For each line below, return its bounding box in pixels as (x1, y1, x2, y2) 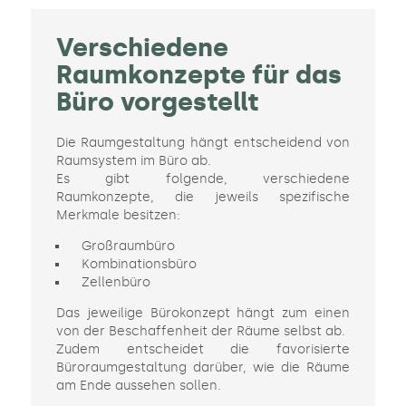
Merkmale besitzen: (55, 208, 180, 224)
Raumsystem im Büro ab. (55, 153, 211, 169)
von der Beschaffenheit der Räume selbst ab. (55, 324, 345, 340)
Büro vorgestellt (55, 87, 258, 118)
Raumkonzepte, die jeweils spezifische (55, 189, 351, 206)
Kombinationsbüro (81, 256, 197, 273)
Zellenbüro (81, 275, 150, 291)
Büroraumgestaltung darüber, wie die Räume (55, 360, 351, 376)
